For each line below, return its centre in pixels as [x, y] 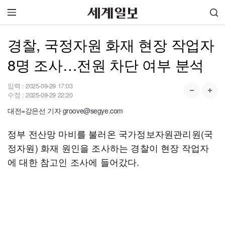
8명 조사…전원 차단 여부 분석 [106, 65]
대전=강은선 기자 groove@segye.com [65, 110]
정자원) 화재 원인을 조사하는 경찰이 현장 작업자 [108, 148]
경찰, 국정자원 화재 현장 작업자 [111, 44]
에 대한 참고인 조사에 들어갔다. [75, 162]
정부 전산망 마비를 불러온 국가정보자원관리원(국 [110, 134]
